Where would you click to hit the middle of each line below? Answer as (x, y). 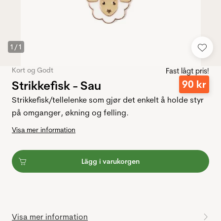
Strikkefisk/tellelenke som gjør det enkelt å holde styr (108, 100)
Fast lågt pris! (187, 71)
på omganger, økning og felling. (70, 113)
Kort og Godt (33, 70)
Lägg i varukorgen (110, 162)
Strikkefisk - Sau (56, 85)
